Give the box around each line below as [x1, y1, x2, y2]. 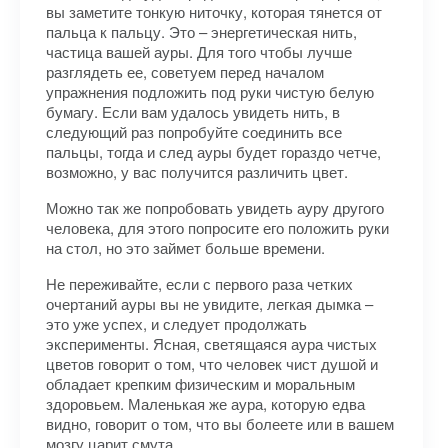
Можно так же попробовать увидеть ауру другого [46, 197, 384, 218]
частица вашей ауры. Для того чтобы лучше [46, 41, 352, 62]
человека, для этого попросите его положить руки [46, 217, 389, 238]
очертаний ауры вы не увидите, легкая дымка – [46, 293, 373, 314]
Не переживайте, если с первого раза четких [46, 273, 353, 294]
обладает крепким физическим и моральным [46, 373, 355, 394]
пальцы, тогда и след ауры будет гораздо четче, [46, 141, 381, 162]
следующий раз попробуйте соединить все [46, 121, 342, 142]
